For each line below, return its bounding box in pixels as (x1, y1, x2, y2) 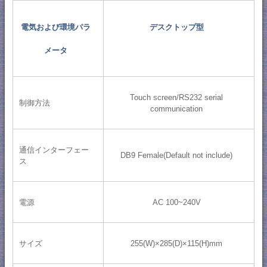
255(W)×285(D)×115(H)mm (131, 238, 223, 248)
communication (150, 104, 203, 113)
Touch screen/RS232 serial (130, 92, 223, 102)
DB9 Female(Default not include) (120, 150, 233, 160)
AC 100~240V (152, 197, 201, 207)
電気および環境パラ (21, 22, 91, 32)
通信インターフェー (18, 145, 89, 154)
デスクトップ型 (149, 22, 204, 32)
